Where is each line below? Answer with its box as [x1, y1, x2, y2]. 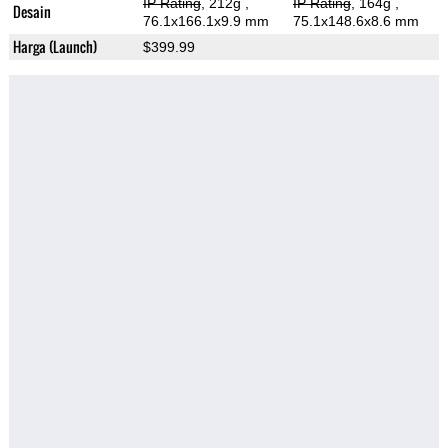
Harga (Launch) [12, 36, 97, 58]
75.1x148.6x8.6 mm [292, 13, 419, 30]
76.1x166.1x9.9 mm [142, 13, 269, 30]
